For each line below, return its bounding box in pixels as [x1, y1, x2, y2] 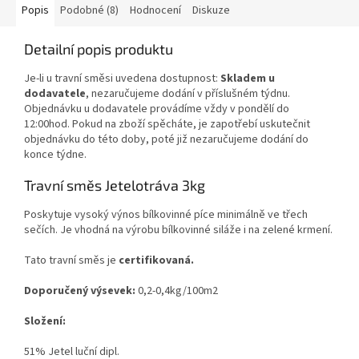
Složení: [24, 313, 66, 329]
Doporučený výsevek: [24, 282, 135, 299]
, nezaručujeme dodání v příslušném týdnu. [86, 85, 290, 102]
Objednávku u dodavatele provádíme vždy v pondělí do [24, 100, 289, 117]
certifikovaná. [119, 252, 194, 268]
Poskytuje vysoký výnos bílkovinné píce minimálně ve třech [24, 206, 308, 223]
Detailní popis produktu [24, 39, 173, 58]
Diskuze [192, 2, 230, 18]
